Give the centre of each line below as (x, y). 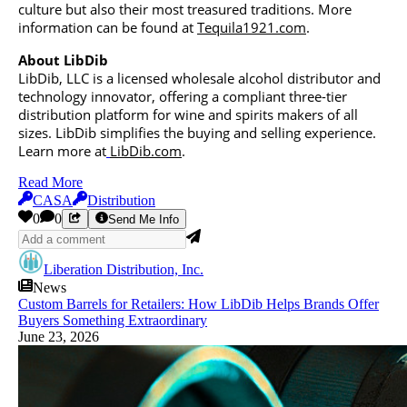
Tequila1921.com (252, 27)
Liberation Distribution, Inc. (124, 269)
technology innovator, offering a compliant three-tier (183, 96)
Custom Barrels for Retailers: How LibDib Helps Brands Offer (199, 303)
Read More (50, 182)
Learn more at (62, 150)
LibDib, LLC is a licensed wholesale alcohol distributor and (199, 78)
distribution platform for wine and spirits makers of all (188, 114)
